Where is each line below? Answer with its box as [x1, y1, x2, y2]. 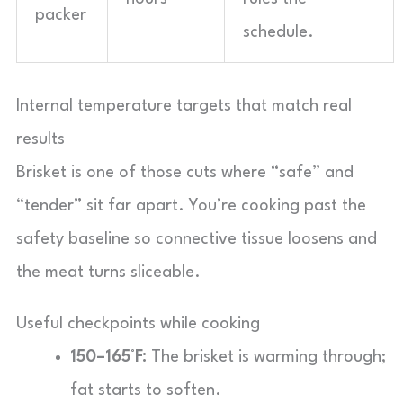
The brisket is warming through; [147, 349, 386, 365]
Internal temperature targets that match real [16, 98, 352, 114]
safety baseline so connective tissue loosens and [16, 231, 377, 247]
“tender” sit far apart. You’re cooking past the [16, 198, 366, 214]
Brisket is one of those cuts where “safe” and [16, 165, 354, 181]
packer [35, 7, 86, 23]
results [16, 131, 65, 148]
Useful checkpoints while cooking [16, 316, 260, 332]
